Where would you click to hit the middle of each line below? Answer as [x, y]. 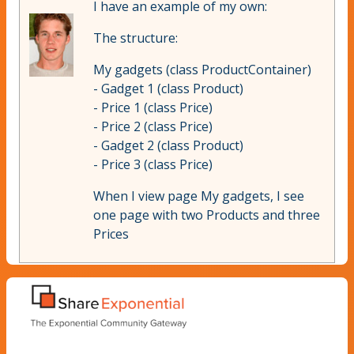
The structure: [136, 38]
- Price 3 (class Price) [153, 165]
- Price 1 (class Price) [153, 108]
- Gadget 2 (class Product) [168, 146]
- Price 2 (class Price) [153, 127]
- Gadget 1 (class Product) [168, 89]
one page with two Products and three [207, 215]
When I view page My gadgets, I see [199, 196]
